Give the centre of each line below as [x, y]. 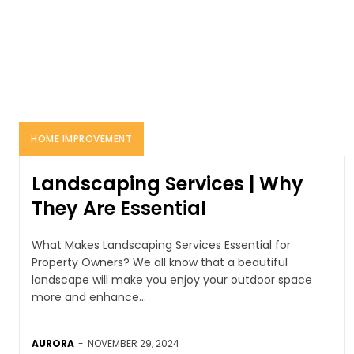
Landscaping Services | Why [168, 183]
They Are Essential [119, 208]
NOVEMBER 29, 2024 [134, 343]
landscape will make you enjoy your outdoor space [172, 279]
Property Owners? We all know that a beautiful [160, 262]
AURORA [53, 343]
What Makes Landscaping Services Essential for [161, 245]
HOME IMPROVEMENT [81, 138]
